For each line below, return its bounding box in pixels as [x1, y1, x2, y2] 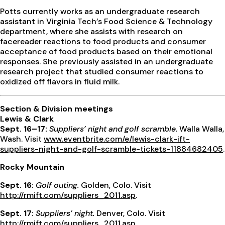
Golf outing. [36, 179, 81, 190]
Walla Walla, [179, 123, 224, 134]
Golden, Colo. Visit [81, 179, 151, 190]
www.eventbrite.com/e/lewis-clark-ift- [44, 133, 190, 144]
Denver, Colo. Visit [96, 207, 165, 218]
